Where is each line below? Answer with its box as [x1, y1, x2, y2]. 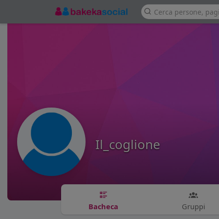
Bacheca [88, 201, 119, 211]
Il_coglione [95, 135, 160, 153]
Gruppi [181, 201, 205, 211]
